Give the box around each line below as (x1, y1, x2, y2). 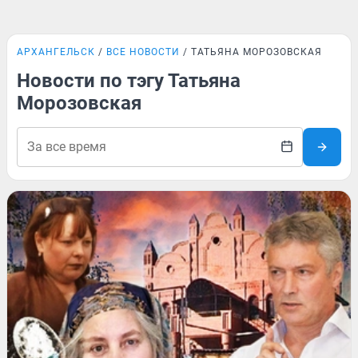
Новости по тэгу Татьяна (17, 70, 241, 92)
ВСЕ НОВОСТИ (106, 46, 180, 58)
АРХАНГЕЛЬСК (17, 46, 95, 58)
